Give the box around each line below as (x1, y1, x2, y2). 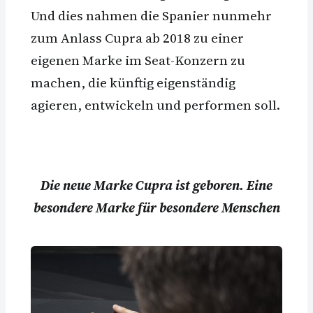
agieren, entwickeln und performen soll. (31, 95, 280, 114)
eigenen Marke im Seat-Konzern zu (31, 50, 245, 69)
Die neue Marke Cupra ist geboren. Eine (41, 175, 272, 194)
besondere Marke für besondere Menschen (33, 198, 280, 217)
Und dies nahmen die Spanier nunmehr (31, 6, 272, 24)
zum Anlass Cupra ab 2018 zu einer (31, 28, 244, 47)
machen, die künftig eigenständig (31, 73, 235, 92)
